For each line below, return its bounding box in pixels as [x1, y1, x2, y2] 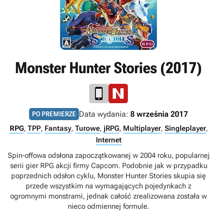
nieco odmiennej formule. [68, 202, 149, 211]
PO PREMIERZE [32, 110, 76, 118]
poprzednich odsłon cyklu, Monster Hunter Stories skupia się [11, 171, 206, 180]
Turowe [75, 124, 100, 133]
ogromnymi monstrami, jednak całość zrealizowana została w [10, 192, 207, 201]
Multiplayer [123, 124, 161, 133]
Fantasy [44, 124, 71, 133]
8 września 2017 [130, 109, 188, 119]
